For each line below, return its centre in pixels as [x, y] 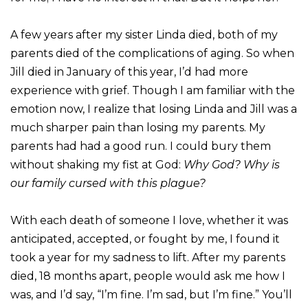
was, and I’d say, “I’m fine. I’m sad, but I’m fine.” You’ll [151, 294]
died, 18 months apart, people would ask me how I [148, 276]
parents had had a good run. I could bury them [141, 146]
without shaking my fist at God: [97, 164]
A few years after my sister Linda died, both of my [144, 34]
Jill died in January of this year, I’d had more [129, 71]
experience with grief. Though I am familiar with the [153, 90]
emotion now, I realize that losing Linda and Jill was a [154, 109]
